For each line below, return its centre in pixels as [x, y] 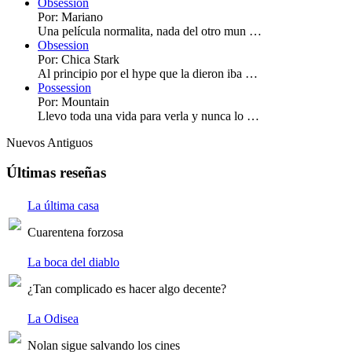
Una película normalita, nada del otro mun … [150, 31]
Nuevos [26, 142]
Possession [64, 87]
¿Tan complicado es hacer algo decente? [127, 288]
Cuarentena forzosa [75, 232]
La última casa [63, 205]
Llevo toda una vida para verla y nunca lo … [148, 115]
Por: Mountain [73, 101]
